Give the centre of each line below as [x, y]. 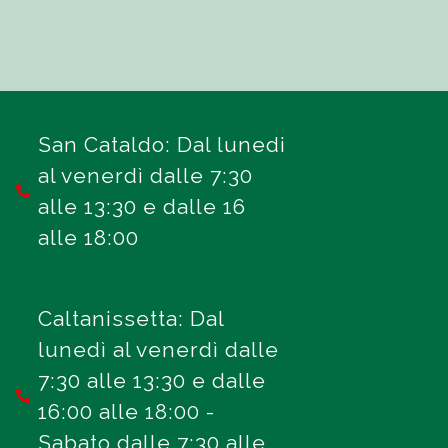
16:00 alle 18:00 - [127, 411]
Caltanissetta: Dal [131, 318]
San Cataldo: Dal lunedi [162, 144]
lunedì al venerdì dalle [159, 349]
